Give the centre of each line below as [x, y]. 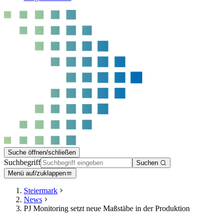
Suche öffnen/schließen [42, 152]
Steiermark [41, 191]
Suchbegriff [22, 162]
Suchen [148, 163]
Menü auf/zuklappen [37, 173]
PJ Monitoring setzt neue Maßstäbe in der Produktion [107, 208]
